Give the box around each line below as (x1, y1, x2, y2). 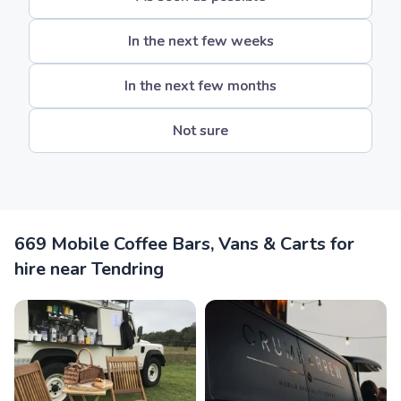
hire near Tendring (14, 257, 164, 281)
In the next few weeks (127, 31, 274, 51)
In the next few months (124, 76, 277, 96)
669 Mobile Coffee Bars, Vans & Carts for (14, 232, 354, 256)
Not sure (173, 121, 228, 141)
